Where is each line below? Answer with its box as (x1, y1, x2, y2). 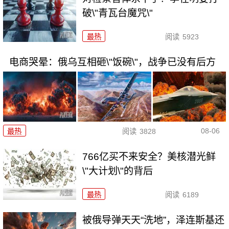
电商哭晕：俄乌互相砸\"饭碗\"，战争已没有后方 (9, 56, 216, 67)
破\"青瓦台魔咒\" (82, 7, 153, 18)
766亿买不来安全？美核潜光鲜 (82, 151, 216, 162)
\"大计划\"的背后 (82, 165, 153, 176)
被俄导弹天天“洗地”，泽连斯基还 (82, 214, 225, 225)
